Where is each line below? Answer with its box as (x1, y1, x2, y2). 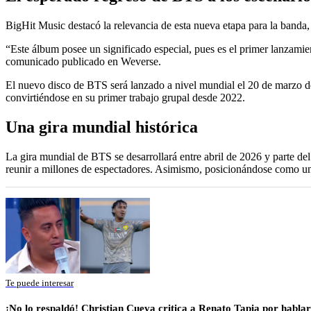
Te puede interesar (6, 277, 74, 288)
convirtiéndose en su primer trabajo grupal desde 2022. (6, 92, 245, 104)
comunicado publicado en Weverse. (6, 56, 161, 68)
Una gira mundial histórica (6, 117, 198, 136)
